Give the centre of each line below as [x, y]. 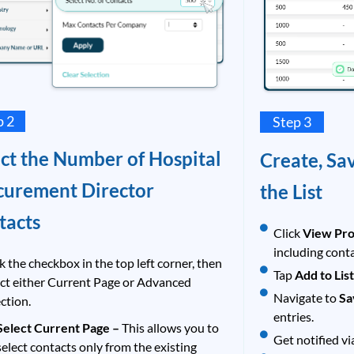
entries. [294, 316]
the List [291, 191]
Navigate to [307, 297]
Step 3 [292, 122]
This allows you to [171, 328]
